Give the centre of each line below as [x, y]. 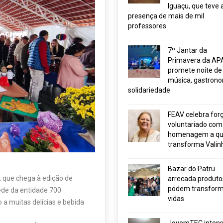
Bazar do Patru [191, 169]
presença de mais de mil [166, 16]
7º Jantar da [187, 50]
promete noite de [195, 70]
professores [147, 26]
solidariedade [149, 90]
